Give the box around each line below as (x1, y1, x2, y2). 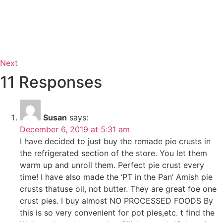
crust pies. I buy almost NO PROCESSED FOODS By (20, 196, 213, 206)
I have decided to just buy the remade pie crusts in (20, 136, 211, 147)
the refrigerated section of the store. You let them (20, 148, 207, 159)
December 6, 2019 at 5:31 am (20, 124, 130, 135)
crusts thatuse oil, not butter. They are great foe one (20, 184, 217, 194)
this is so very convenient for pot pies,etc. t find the (20, 208, 215, 218)
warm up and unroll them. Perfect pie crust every (20, 160, 204, 170)
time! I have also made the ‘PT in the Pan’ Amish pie (20, 172, 213, 182)
